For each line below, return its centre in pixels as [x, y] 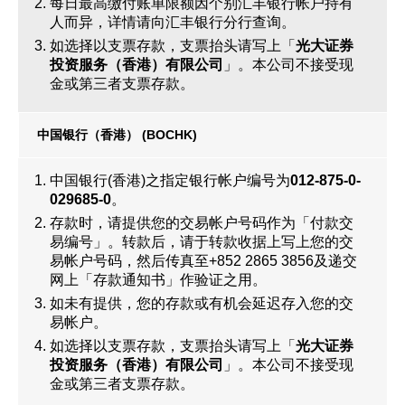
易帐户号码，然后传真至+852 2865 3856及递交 [203, 261]
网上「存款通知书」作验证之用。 [158, 280]
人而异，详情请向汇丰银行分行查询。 [173, 22]
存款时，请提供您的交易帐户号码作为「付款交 [202, 223]
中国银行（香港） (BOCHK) [117, 135]
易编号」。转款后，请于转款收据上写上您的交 [202, 242]
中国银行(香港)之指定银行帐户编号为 [170, 180]
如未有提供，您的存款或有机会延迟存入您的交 [202, 303]
